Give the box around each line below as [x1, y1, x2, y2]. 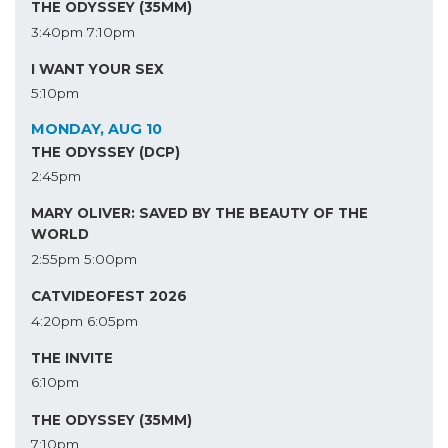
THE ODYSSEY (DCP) [31, 143, 180, 160]
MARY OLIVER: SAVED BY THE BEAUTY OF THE [31, 205, 368, 222]
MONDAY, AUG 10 [31, 120, 162, 139]
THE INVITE [31, 350, 113, 367]
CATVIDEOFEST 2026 [31, 288, 187, 305]
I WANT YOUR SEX [31, 60, 164, 77]
